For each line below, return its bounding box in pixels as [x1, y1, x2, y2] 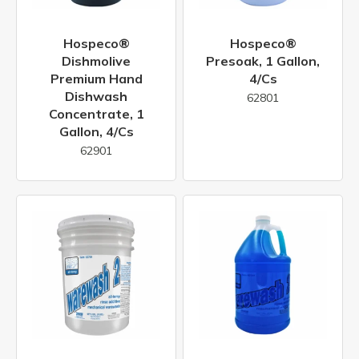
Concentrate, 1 [48, 105, 144, 122]
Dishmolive [62, 52, 131, 69]
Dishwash [65, 87, 127, 104]
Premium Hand [50, 70, 143, 87]
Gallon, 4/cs [58, 123, 134, 139]
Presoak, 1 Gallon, [206, 52, 320, 69]
